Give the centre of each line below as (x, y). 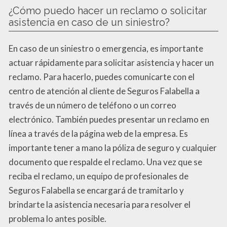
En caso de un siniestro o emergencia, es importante (106, 49)
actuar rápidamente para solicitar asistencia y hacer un (111, 63)
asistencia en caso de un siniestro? (89, 23)
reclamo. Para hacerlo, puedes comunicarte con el (102, 77)
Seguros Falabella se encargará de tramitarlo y (96, 191)
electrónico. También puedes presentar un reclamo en (109, 120)
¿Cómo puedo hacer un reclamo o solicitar (108, 11)
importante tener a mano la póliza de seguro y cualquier (113, 148)
